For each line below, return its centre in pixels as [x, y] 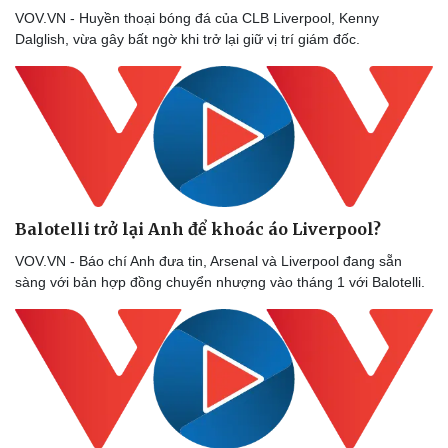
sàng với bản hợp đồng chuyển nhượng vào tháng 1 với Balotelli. [220, 281]
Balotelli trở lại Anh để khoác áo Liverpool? [198, 228]
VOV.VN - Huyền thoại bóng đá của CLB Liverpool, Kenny [197, 17]
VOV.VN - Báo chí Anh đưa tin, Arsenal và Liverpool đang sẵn [208, 260]
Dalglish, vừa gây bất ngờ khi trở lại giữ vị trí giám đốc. [187, 38]
